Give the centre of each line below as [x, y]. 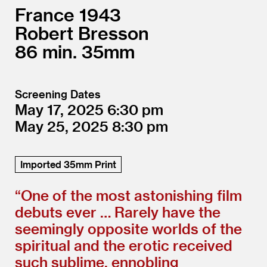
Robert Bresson [82, 33]
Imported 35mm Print [68, 164]
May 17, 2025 [61, 109]
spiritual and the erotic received [124, 245]
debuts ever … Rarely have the [118, 212]
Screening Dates [58, 94]
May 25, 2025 [63, 126]
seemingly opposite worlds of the [128, 228]
